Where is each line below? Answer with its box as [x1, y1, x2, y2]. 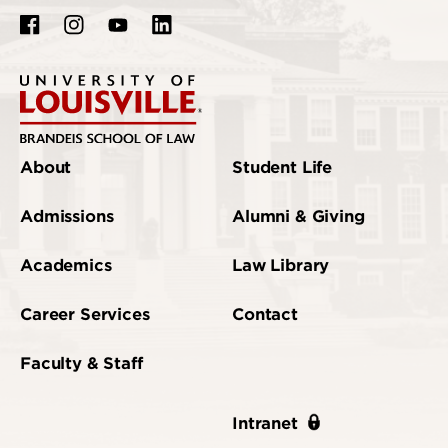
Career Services [20, 305, 150, 325]
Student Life [232, 158, 333, 178]
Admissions [20, 207, 114, 227]
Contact [232, 305, 298, 325]
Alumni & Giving [232, 207, 365, 227]
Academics [20, 256, 112, 276]
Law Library [232, 256, 330, 276]
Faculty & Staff [20, 354, 143, 374]
